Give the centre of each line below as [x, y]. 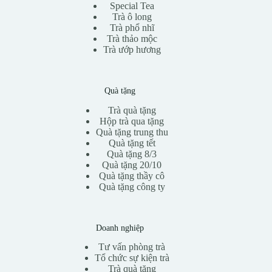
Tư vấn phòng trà [132, 246]
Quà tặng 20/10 [132, 165]
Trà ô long [132, 17]
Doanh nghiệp [120, 227]
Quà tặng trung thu [132, 132]
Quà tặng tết [132, 143]
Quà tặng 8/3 [132, 154]
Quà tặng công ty [132, 186]
